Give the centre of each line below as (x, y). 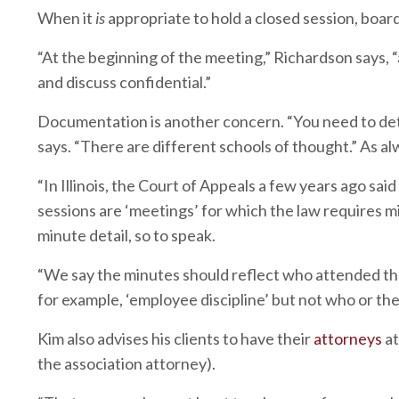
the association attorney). (126, 363)
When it (65, 17)
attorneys (348, 338)
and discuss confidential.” (124, 81)
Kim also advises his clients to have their (174, 338)
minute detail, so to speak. (126, 235)
